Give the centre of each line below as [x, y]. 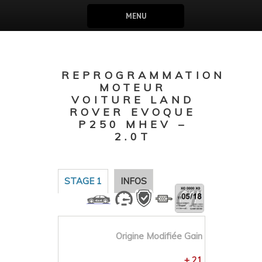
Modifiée [164, 236]
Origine [130, 236]
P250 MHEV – [133, 124]
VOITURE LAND [133, 100]
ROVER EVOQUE [133, 112]
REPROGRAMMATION [143, 75]
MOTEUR [133, 87]
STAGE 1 [83, 181]
